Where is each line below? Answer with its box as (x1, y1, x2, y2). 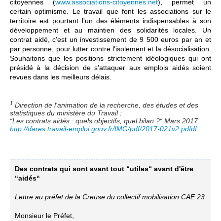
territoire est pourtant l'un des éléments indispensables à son (10, 17, 211, 25)
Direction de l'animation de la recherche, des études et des (13, 101, 198, 109)
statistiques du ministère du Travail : (10, 109, 124, 117)
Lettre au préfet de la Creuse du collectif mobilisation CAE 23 (15, 193, 205, 201)
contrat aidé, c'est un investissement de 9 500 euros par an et (10, 36, 211, 43)
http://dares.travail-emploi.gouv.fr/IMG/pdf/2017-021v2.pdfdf (10, 125, 197, 133)
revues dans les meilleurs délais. (10, 73, 111, 81)
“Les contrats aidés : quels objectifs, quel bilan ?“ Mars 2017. (10, 117, 200, 125)
